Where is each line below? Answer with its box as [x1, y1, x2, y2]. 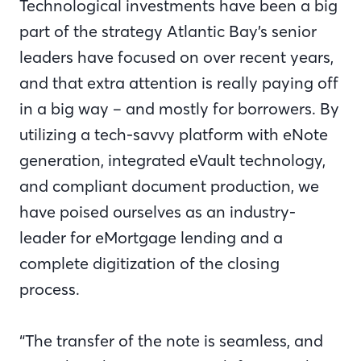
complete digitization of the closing [19, 252, 280, 273]
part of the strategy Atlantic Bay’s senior [19, 20, 317, 41]
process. [19, 278, 80, 299]
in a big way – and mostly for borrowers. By [19, 98, 339, 118]
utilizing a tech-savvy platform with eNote [19, 123, 328, 144]
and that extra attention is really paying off [19, 72, 338, 93]
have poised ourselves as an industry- [19, 201, 296, 222]
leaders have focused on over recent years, [19, 46, 334, 67]
